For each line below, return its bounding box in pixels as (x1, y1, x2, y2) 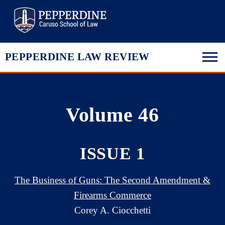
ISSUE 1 (80, 144, 145, 163)
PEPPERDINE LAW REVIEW (5, 51, 150, 63)
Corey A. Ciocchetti (74, 205, 151, 215)
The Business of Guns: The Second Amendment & (15, 175, 210, 185)
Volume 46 (65, 103, 160, 126)
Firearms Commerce (74, 190, 151, 200)
